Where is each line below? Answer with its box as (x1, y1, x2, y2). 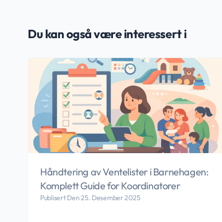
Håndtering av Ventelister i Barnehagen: (40, 166, 209, 178)
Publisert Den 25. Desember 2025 (40, 193, 141, 203)
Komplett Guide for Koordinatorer (40, 179, 180, 192)
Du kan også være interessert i (28, 26, 187, 42)
